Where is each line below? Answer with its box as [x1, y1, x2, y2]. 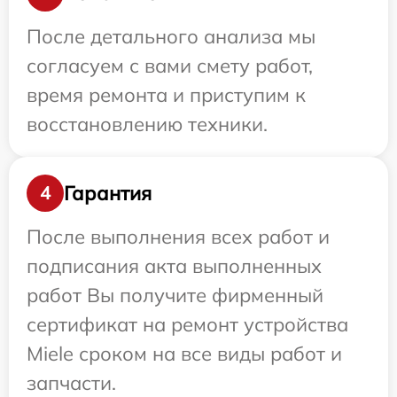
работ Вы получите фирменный [27, 283, 323, 307]
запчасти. [27, 370, 116, 395]
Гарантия [64, 180, 152, 206]
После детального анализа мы [27, 24, 315, 49]
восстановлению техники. [27, 112, 268, 136]
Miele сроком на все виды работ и [27, 341, 342, 366]
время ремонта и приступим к [27, 82, 306, 107]
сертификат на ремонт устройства [27, 312, 348, 337]
